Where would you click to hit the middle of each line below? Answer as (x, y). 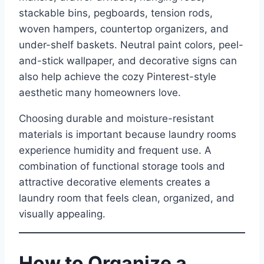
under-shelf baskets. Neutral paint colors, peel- (131, 45)
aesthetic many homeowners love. (100, 93)
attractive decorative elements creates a (115, 182)
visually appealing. (62, 214)
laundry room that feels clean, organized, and (127, 198)
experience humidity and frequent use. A (115, 151)
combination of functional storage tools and (122, 166)
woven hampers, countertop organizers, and (124, 29)
